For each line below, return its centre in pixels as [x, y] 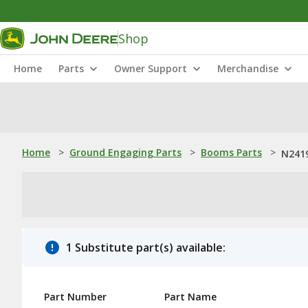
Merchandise [248, 68]
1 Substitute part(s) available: [146, 247]
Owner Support [151, 68]
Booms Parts [231, 152]
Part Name [190, 297]
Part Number [75, 297]
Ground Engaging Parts [125, 152]
